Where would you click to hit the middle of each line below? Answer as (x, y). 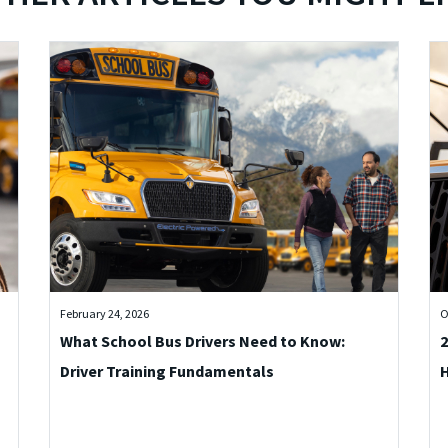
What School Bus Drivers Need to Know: (202, 341)
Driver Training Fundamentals (167, 371)
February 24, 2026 (104, 313)
